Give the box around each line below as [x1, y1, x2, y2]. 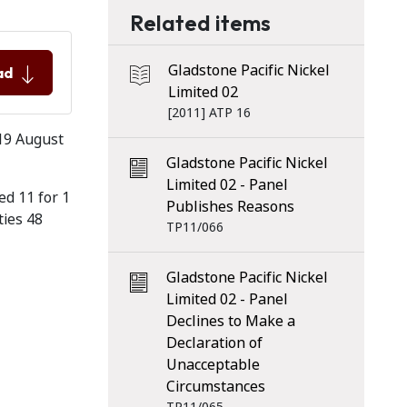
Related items [129, 9, 271, 36]
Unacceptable [165, 354, 260, 375]
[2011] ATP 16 [167, 104, 251, 122]
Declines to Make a [165, 311, 295, 332]
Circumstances [165, 376, 265, 397]
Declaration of [165, 333, 263, 353]
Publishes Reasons [165, 196, 294, 217]
